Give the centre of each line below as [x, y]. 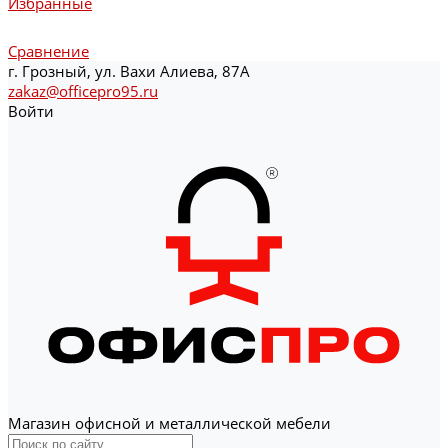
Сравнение [48, 51]
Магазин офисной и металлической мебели [169, 423]
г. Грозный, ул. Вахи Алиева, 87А [129, 71]
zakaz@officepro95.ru [83, 91]
